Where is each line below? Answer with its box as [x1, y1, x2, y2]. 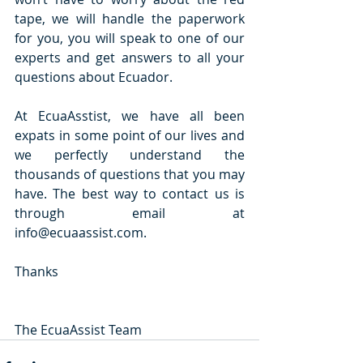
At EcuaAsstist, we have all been [15, 107, 245, 126]
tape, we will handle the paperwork [15, 10, 245, 28]
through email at [15, 204, 245, 223]
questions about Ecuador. [15, 68, 173, 87]
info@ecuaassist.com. [15, 224, 147, 242]
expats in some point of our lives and [15, 126, 245, 145]
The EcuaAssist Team [15, 321, 142, 340]
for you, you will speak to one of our [15, 29, 245, 48]
